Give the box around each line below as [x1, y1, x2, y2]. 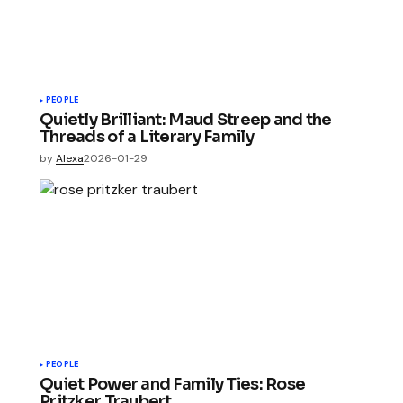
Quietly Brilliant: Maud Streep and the [40, 110, 332, 130]
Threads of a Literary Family [40, 127, 254, 148]
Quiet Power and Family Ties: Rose [40, 374, 306, 395]
